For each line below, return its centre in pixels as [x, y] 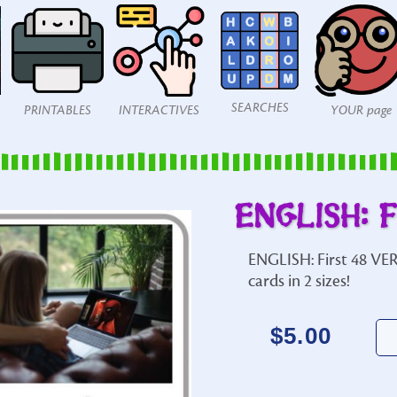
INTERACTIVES [159, 110]
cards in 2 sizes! [299, 280]
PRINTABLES [58, 110]
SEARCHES [260, 108]
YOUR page [361, 110]
